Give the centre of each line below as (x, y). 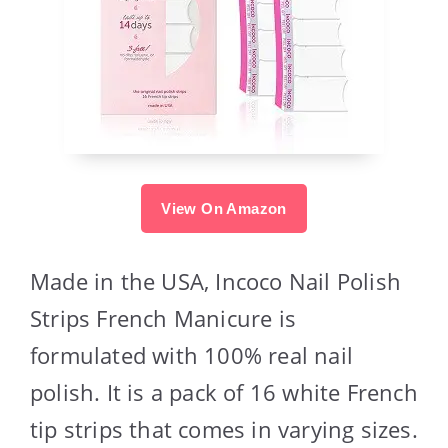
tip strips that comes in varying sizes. (224, 428)
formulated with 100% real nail (192, 354)
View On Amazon (224, 208)
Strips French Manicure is (163, 317)
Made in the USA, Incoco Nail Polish (216, 280)
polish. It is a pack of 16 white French (224, 391)
